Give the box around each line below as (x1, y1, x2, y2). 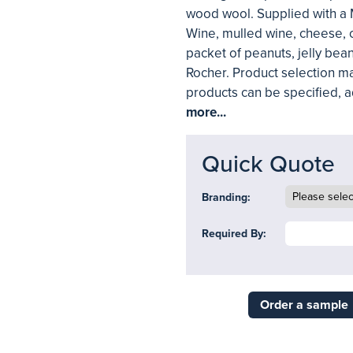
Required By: (202, 227, 266, 240)
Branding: (202, 191, 251, 204)
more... (186, 104, 226, 121)
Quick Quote (202, 150, 335, 179)
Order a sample (259, 297, 348, 313)
